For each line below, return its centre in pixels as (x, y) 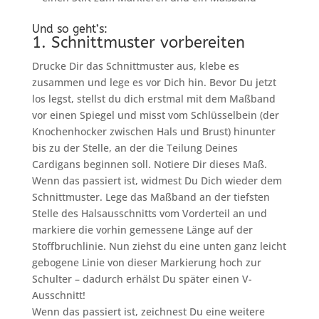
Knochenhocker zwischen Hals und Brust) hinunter (153, 132)
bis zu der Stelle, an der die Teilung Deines (135, 148)
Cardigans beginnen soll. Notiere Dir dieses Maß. (149, 164)
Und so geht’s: (69, 29)
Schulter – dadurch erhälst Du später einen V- (142, 279)
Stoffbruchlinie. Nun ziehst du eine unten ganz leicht (159, 246)
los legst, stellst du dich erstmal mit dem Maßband (153, 99)
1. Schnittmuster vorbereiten (138, 43)
